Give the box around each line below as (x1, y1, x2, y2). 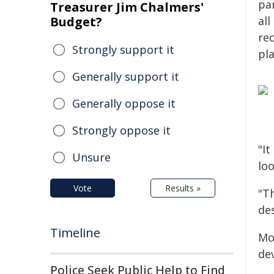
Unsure (72, 150, 111, 165)
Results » (165, 182, 201, 194)
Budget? (50, 13, 102, 30)
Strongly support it (72, 42, 174, 57)
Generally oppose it (72, 96, 176, 111)
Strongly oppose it (72, 123, 171, 138)
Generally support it (72, 69, 179, 84)
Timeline (50, 224, 100, 241)
